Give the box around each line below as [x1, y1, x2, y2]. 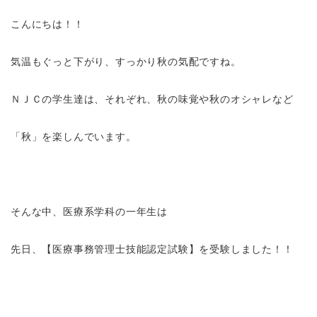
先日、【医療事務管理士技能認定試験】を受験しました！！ [11, 243, 294, 255]
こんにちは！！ [11, 18, 84, 30]
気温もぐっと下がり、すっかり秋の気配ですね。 [11, 56, 241, 67]
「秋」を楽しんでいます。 [11, 131, 137, 142]
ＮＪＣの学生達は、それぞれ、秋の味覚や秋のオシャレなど [11, 93, 294, 105]
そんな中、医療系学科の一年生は [11, 206, 168, 217]
